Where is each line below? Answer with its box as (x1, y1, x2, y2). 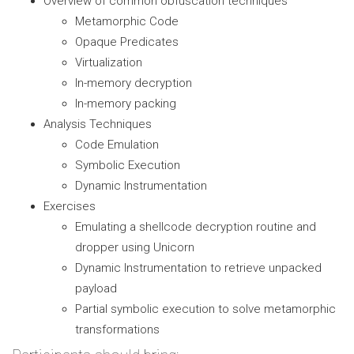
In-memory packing (75, 96, 176, 111)
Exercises (43, 199, 96, 213)
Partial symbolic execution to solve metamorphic (75, 302, 336, 316)
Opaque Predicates (75, 35, 179, 49)
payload (75, 281, 117, 296)
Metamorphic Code (75, 14, 179, 28)
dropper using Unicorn (75, 240, 194, 254)
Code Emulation (75, 137, 159, 152)
